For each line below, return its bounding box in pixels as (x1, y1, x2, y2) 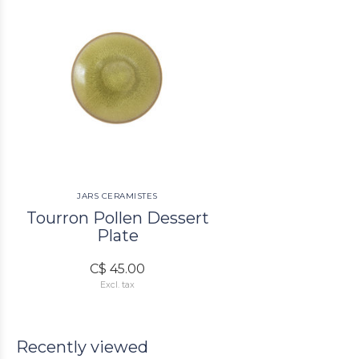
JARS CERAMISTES (77, 190, 158, 201)
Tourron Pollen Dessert (26, 208, 209, 228)
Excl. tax (100, 279, 135, 290)
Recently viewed (16, 337, 148, 357)
